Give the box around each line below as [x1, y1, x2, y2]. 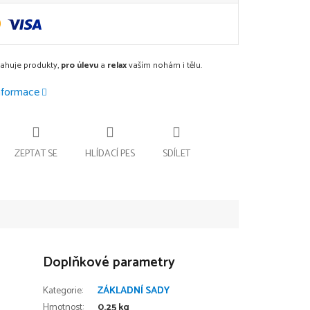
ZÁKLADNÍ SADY [98, 282, 170, 299]
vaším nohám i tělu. [127, 57, 202, 73]
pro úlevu [61, 57, 98, 73]
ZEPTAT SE [15, 145, 57, 162]
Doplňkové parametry [43, 250, 176, 274]
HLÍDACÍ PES [85, 145, 135, 162]
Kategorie [43, 282, 82, 299]
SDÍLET [163, 145, 190, 162]
